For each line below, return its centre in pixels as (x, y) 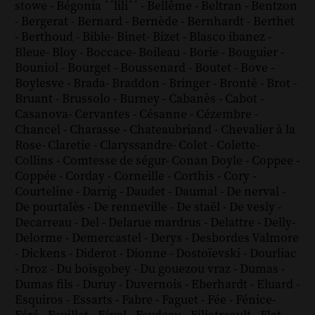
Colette (236, 145)
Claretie (70, 145)
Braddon (137, 83)
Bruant (35, 99)
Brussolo (87, 99)
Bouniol (38, 68)
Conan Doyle (208, 161)
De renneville (131, 207)
